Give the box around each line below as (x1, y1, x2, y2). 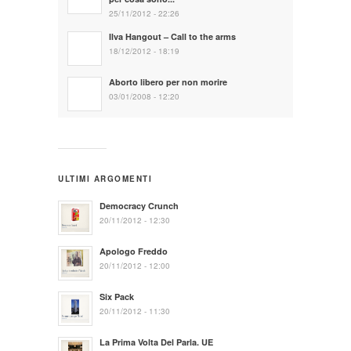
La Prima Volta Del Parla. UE (100, 335, 213, 348)
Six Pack (100, 290, 134, 302)
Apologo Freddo (100, 244, 168, 257)
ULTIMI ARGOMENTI (58, 172, 152, 184)
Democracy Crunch (100, 199, 179, 212)
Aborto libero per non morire (109, 75, 227, 88)
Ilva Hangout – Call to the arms (109, 30, 236, 42)
